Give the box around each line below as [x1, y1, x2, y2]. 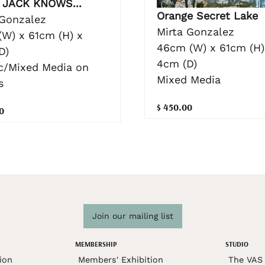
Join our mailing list [92, 211, 173, 221]
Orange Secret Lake [157, 9, 258, 22]
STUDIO [225, 240, 249, 249]
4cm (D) [157, 57, 197, 70]
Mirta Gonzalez [157, 25, 234, 38]
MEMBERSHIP [75, 240, 117, 249]
